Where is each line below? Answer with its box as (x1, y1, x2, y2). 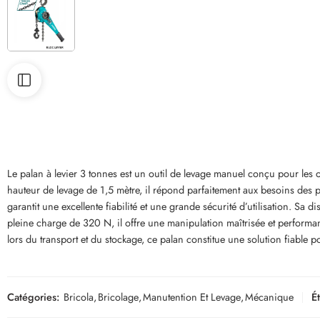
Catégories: (7, 289, 59, 304)
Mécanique (245, 289, 294, 304)
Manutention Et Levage (143, 289, 241, 304)
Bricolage (98, 289, 139, 304)
